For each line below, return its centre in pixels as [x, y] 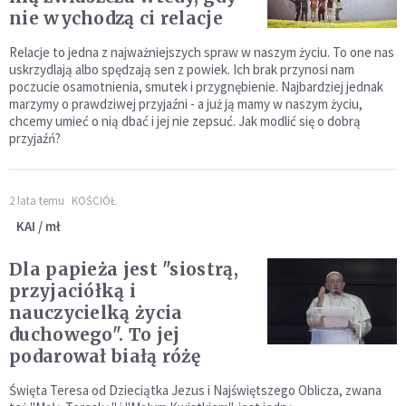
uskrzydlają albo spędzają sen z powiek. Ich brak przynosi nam [182, 70]
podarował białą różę [105, 357]
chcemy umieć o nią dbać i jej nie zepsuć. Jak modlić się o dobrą [185, 121]
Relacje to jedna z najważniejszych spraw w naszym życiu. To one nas [202, 53]
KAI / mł [39, 227]
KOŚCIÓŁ [94, 201]
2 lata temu [37, 201]
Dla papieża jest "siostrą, [124, 270]
